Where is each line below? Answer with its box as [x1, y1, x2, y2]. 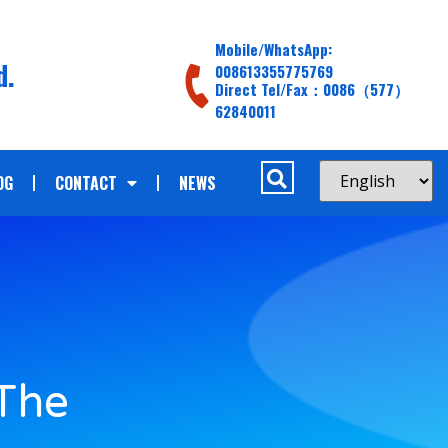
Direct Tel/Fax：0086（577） [214, 78, 409, 100]
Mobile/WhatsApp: [214, 38, 332, 60]
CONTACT [55, 171, 118, 195]
